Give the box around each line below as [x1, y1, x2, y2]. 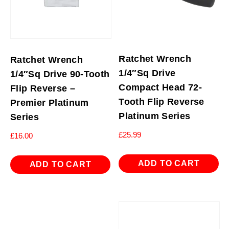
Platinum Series [119, 110, 191, 121]
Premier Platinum [10, 97, 89, 108]
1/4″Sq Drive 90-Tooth [10, 68, 110, 79]
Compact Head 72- [119, 82, 202, 93]
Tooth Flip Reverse [119, 96, 204, 107]
